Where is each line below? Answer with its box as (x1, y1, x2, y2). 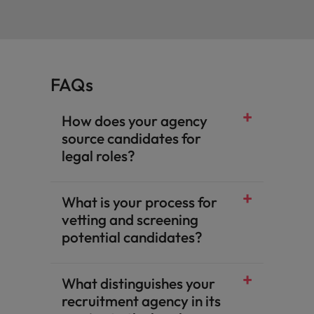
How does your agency (62, 111, 207, 130)
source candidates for (62, 129, 201, 148)
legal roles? (62, 146, 135, 165)
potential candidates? (62, 228, 203, 247)
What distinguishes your (62, 274, 215, 293)
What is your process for (62, 193, 217, 212)
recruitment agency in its (62, 292, 221, 310)
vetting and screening (62, 210, 198, 229)
